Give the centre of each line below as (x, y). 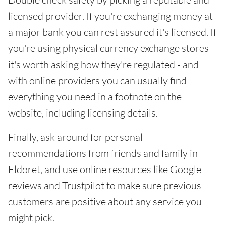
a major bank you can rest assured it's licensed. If (112, 32)
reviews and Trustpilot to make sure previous (105, 185)
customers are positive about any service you (105, 202)
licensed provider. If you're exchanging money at (110, 16)
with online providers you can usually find (97, 80)
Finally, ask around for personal (75, 137)
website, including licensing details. (83, 113)
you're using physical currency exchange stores (108, 48)
